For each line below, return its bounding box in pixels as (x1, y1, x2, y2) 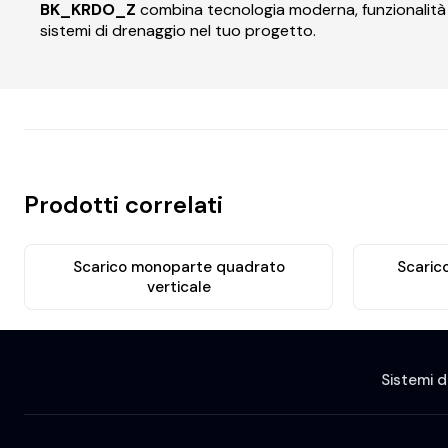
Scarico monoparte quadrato (72, 257, 285, 278)
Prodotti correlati (24, 189, 223, 221)
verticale (146, 277, 211, 298)
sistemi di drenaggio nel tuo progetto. (40, 19, 316, 41)
